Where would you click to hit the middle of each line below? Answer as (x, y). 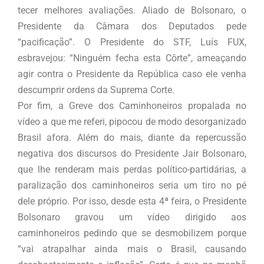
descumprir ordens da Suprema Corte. (96, 90)
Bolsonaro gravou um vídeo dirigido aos (132, 217)
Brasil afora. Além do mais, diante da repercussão (132, 138)
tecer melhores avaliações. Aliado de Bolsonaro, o (132, 11)
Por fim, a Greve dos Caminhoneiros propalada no (132, 106)
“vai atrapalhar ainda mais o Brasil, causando (132, 249)
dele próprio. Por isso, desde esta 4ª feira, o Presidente (132, 202)
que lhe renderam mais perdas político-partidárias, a (132, 170)
